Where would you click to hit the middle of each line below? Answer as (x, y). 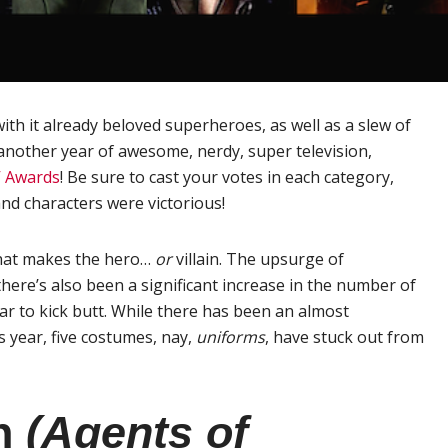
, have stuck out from (344, 336)
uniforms (230, 336)
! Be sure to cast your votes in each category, (227, 176)
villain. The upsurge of (260, 258)
